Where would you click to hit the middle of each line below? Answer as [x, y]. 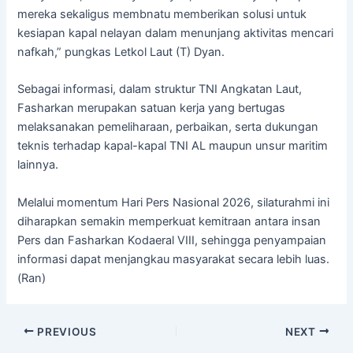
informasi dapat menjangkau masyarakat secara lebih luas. [174, 259]
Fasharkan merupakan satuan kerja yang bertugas [152, 108]
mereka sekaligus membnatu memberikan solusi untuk [162, 14]
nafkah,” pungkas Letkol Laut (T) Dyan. [121, 52]
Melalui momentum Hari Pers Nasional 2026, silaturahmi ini [174, 202]
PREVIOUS [65, 331]
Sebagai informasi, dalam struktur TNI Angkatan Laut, [160, 89]
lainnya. [38, 165]
